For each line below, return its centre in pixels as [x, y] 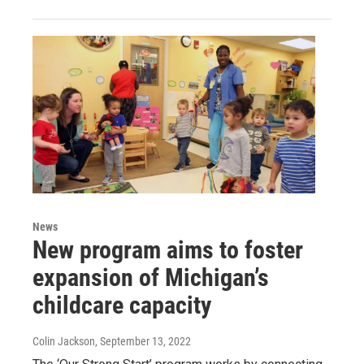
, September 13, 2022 [143, 342]
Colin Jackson [64, 342]
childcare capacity [122, 305]
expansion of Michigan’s [151, 278]
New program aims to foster [168, 250]
